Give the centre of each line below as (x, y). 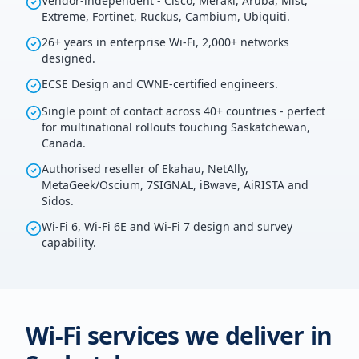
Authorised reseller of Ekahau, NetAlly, (145, 169)
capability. (69, 242)
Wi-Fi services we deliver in (179, 335)
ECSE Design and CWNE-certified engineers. (160, 84)
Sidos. (58, 201)
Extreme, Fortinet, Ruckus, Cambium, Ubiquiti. (166, 16)
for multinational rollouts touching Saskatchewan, (176, 127)
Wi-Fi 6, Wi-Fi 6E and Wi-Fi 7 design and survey (167, 226)
